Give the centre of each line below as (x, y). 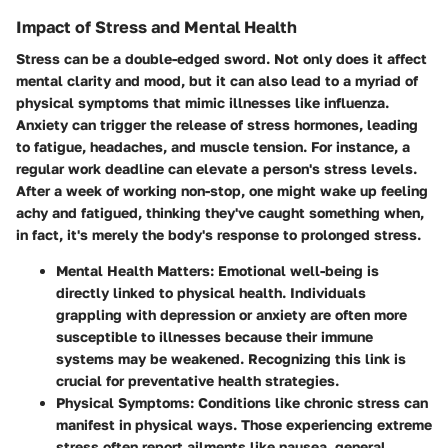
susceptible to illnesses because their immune (214, 337)
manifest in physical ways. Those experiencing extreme (244, 425)
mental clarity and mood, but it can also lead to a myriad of (217, 81)
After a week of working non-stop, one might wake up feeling (222, 191)
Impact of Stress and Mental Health (156, 26)
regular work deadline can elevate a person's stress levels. (216, 169)
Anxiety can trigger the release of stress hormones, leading (217, 125)
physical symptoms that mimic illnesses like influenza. (202, 103)
